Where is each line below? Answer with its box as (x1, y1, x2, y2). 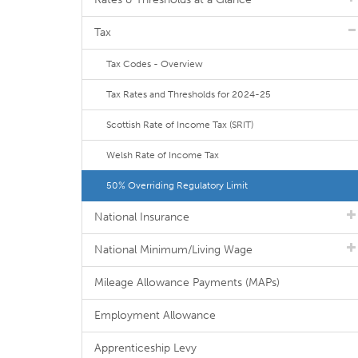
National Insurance (94, 210, 189, 224)
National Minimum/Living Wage (94, 243, 253, 257)
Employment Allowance (94, 308, 216, 322)
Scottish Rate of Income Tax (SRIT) (106, 119, 253, 130)
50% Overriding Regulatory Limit (106, 180, 248, 191)
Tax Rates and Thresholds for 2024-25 (106, 89, 271, 100)
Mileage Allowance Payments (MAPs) (94, 276, 280, 289)
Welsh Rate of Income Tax (106, 149, 219, 161)
